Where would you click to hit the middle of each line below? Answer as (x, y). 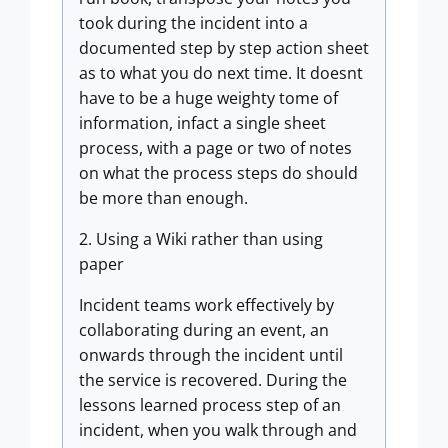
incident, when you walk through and (218, 430)
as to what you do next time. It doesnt (221, 73)
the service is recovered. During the (213, 380)
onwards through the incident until (211, 355)
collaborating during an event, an (204, 330)
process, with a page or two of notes (215, 148)
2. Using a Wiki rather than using (201, 239)
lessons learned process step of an (210, 405)
